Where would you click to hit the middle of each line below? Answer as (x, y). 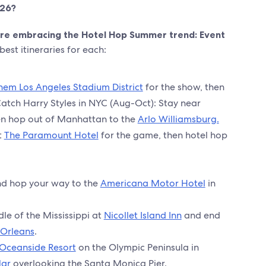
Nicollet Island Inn (142, 215)
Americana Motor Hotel (153, 183)
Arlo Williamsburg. (178, 119)
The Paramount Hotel (51, 135)
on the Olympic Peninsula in (137, 247)
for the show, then (183, 87)
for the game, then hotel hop (163, 135)
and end (201, 215)
